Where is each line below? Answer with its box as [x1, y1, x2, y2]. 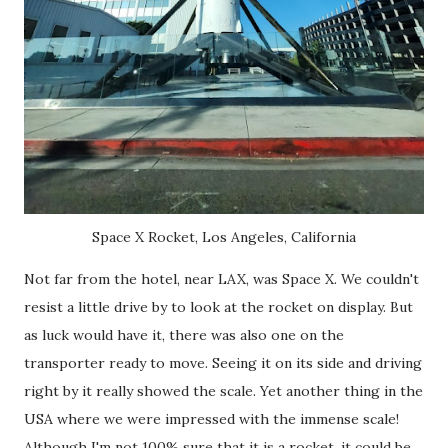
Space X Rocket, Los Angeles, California [92, 228, 356, 246]
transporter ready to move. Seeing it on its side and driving [24, 354, 422, 372]
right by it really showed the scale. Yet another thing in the [24, 382, 423, 400]
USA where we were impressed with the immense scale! [24, 410, 399, 428]
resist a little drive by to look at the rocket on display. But [24, 298, 413, 316]
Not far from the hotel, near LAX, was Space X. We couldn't [24, 270, 419, 288]
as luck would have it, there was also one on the [24, 326, 344, 344]
